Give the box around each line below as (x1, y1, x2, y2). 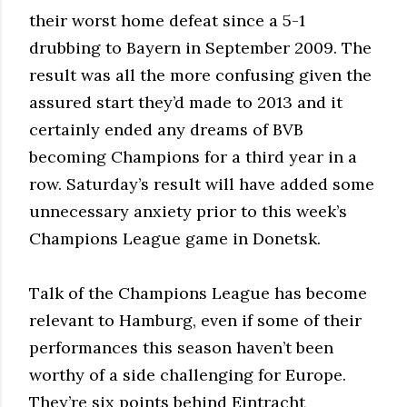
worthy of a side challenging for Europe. (29, 363, 346, 385)
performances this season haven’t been (29, 336, 333, 358)
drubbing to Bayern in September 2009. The (29, 36, 372, 58)
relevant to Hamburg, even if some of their (29, 309, 362, 331)
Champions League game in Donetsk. (29, 227, 321, 249)
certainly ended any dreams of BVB (29, 118, 303, 140)
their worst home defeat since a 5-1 (29, 9, 305, 31)
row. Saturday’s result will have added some (29, 173, 374, 194)
